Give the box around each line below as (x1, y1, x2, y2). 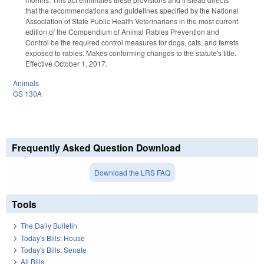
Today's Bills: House (21, 232, 85, 243)
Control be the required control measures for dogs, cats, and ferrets (25, 37, 239, 48)
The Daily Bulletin (21, 220, 77, 231)
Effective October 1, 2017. (25, 58, 107, 69)
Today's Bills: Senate (21, 245, 87, 255)
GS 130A (13, 88, 42, 98)
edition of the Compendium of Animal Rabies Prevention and (25, 27, 219, 37)
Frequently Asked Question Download (12, 140, 181, 154)
